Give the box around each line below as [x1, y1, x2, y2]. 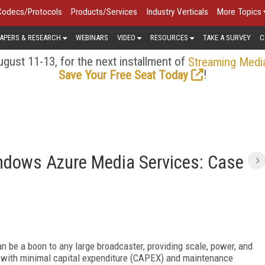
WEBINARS [76, 33, 108, 42]
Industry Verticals [146, 7, 208, 17]
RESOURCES [150, 33, 188, 42]
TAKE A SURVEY [203, 33, 251, 42]
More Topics [217, 7, 261, 17]
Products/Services [71, 7, 137, 17]
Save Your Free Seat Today [58, 67, 188, 82]
